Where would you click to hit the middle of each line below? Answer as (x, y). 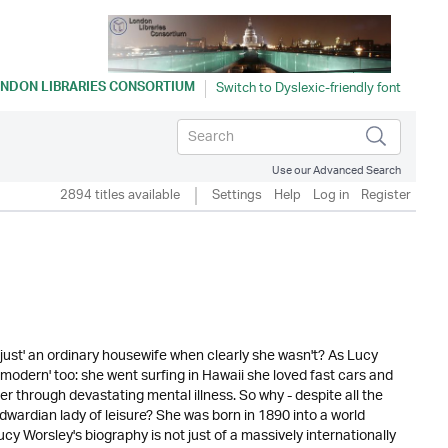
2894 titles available (120, 195)
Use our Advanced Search (336, 170)
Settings (237, 195)
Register (386, 195)
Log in (331, 195)
